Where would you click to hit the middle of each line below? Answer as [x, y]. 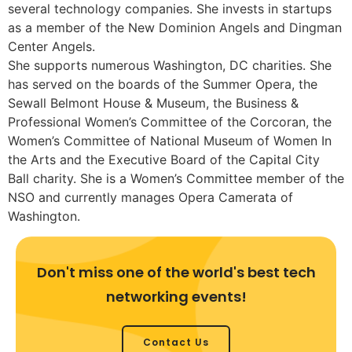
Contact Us [176, 343]
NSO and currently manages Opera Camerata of [150, 197]
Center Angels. [51, 46]
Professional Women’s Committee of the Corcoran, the [170, 121]
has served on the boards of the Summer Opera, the [163, 84]
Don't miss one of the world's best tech [176, 273]
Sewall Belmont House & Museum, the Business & [153, 103]
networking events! [176, 297]
